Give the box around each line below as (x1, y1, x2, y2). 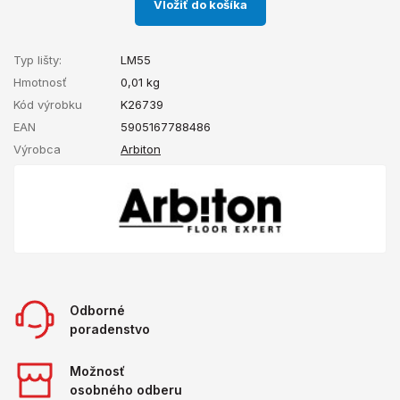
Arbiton (121, 141, 161, 156)
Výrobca (13, 141, 61, 156)
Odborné (70, 302, 125, 318)
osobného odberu (70, 381, 182, 397)
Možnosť (70, 362, 125, 379)
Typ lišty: (13, 52, 62, 67)
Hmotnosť (13, 74, 67, 89)
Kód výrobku (13, 96, 82, 112)
